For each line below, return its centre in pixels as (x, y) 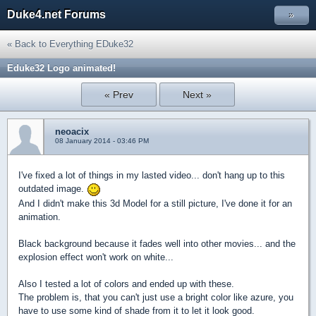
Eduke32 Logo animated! (61, 68)
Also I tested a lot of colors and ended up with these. (126, 284)
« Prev (119, 95)
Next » (197, 95)
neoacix (72, 132)
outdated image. (53, 189)
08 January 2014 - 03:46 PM (102, 141)
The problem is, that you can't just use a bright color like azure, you (156, 297)
